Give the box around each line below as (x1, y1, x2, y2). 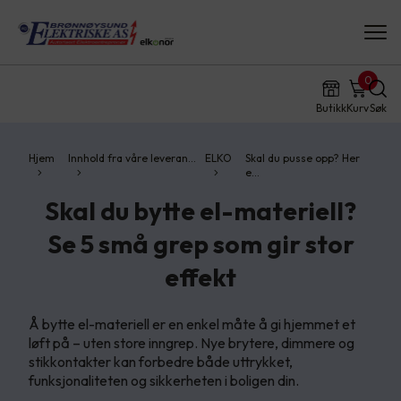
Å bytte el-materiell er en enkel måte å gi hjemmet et (29, 315, 355, 333)
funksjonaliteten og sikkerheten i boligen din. (29, 371, 299, 389)
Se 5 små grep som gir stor (47, 228, 354, 260)
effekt (165, 261, 236, 293)
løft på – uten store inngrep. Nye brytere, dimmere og (29, 334, 354, 352)
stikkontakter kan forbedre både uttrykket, (29, 353, 293, 371)
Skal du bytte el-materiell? (45, 195, 356, 226)
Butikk (316, 101, 346, 115)
